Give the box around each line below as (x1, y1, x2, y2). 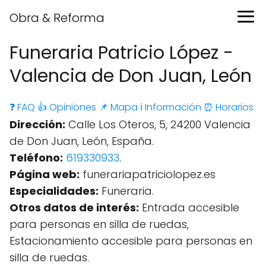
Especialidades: (9, 183, 99, 198)
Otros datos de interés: (9, 200, 139, 215)
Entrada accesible (139, 200, 239, 215)
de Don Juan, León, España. (9, 134, 154, 148)
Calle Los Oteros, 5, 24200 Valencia (65, 117, 251, 132)
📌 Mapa (99, 100, 138, 114)
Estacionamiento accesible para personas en (9, 233, 252, 248)
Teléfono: (9, 150, 63, 165)
